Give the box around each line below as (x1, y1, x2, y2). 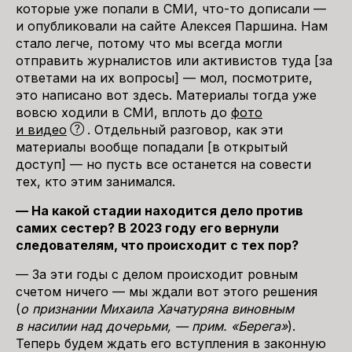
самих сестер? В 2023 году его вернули (16, 220, 279, 236)
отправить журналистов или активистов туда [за (16, 53, 332, 68)
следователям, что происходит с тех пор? (16, 237, 299, 253)
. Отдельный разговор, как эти (87, 122, 283, 137)
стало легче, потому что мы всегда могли (16, 35, 282, 51)
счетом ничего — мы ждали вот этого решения (16, 284, 317, 299)
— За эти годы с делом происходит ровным (16, 266, 298, 282)
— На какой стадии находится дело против (16, 203, 303, 218)
